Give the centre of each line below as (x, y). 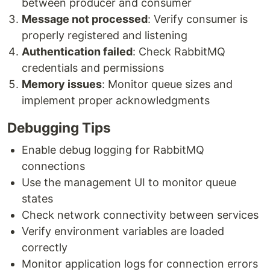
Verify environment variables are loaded (123, 231)
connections (53, 166)
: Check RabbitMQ (179, 51)
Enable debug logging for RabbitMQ (113, 149)
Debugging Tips (59, 127)
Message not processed (85, 19)
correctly (45, 247)
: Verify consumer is (198, 19)
